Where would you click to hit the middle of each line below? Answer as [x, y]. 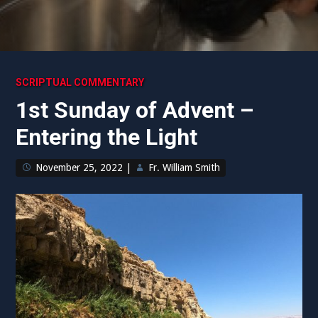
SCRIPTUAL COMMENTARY [80, 82]
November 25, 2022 [79, 168]
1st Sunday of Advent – [135, 110]
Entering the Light [107, 137]
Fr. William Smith [185, 168]
